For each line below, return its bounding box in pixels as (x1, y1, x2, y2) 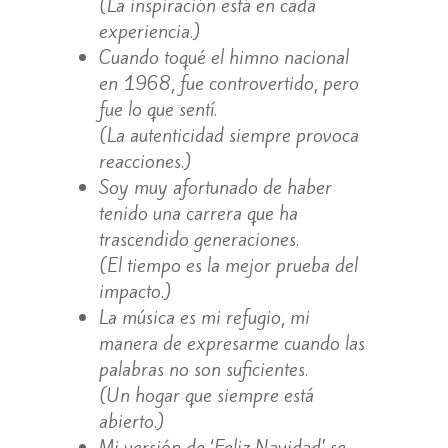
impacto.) (98, 277, 171, 304)
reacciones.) (98, 147, 191, 174)
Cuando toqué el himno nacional (98, 43, 349, 70)
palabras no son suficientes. (98, 355, 308, 382)
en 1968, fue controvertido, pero (98, 69, 359, 96)
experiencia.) (98, 17, 200, 44)
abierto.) (98, 407, 164, 434)
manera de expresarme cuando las (98, 329, 365, 356)
